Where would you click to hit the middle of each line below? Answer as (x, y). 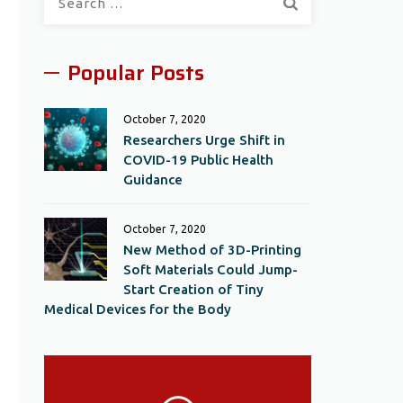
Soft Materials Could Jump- (211, 269)
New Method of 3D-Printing (213, 250)
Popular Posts (136, 73)
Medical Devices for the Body (138, 309)
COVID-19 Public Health (199, 160)
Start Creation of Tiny (194, 289)
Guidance (153, 179)
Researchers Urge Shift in (205, 140)
